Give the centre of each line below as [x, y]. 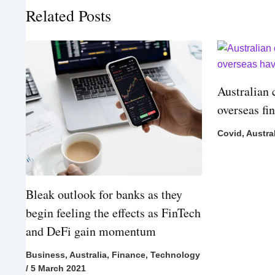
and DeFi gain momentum [91, 231]
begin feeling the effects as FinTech [113, 212]
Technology [175, 254]
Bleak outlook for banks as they [104, 194]
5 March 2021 [58, 268]
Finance [129, 254]
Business [45, 254]
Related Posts [68, 15]
